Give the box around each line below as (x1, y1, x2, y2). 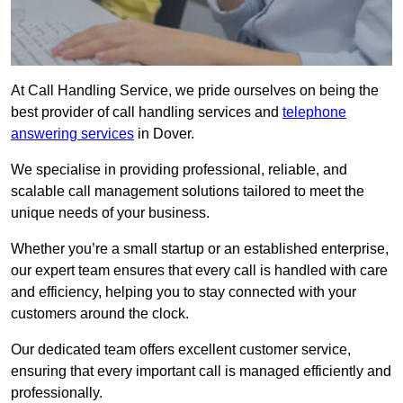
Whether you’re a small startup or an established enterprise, (11, 241, 389, 257)
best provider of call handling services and (11, 104, 282, 121)
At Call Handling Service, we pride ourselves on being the (11, 83, 379, 99)
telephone (282, 104, 346, 121)
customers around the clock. (11, 306, 189, 322)
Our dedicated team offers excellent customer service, (11, 342, 351, 358)
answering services (11, 126, 134, 142)
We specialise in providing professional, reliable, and (11, 162, 347, 178)
